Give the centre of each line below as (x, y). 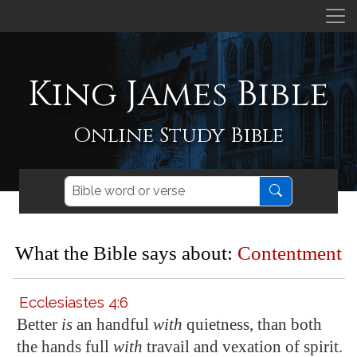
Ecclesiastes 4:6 (74, 302)
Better (39, 324)
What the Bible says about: (126, 253)
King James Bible (178, 94)
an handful (113, 324)
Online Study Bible (178, 135)
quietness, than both (252, 324)
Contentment (290, 253)
